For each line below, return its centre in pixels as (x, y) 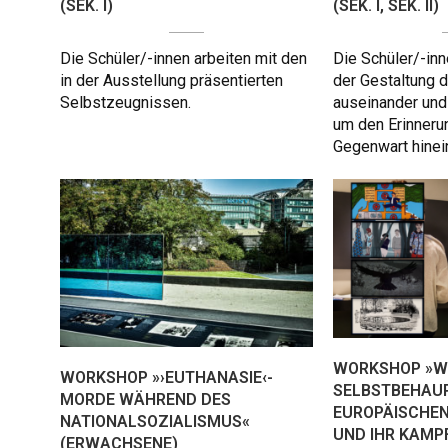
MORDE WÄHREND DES (145, 400)
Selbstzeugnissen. (125, 103)
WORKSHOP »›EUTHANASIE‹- (166, 378)
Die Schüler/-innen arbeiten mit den (183, 59)
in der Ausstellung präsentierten (171, 81)
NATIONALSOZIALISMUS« (155, 422)
